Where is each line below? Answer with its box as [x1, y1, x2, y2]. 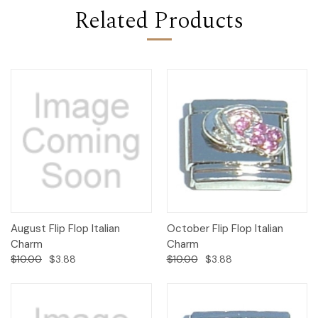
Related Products [75, 3, 243, 38]
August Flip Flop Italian [11, 221, 120, 236]
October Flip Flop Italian [166, 221, 283, 236]
